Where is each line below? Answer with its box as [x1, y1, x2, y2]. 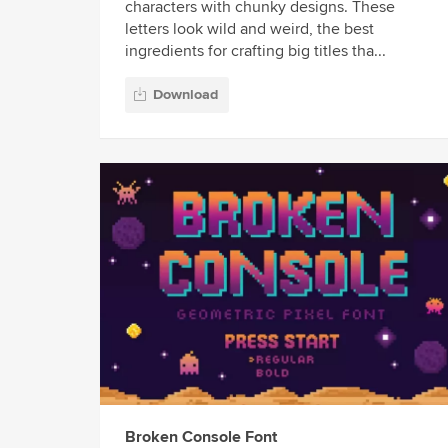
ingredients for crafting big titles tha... [125, 41, 386, 62]
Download [153, 85, 218, 103]
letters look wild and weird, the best [125, 19, 374, 40]
